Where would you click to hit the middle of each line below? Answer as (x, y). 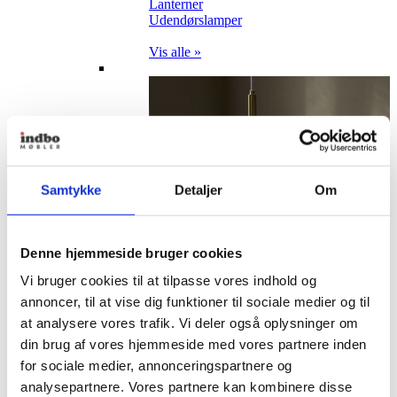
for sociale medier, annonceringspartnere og (156, 365)
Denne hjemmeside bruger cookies (131, 253)
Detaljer (198, 190)
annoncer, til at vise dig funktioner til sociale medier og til (195, 301)
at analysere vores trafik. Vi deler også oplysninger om (190, 323)
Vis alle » (175, 51)
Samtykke (71, 190)
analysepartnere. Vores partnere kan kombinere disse (187, 386)
